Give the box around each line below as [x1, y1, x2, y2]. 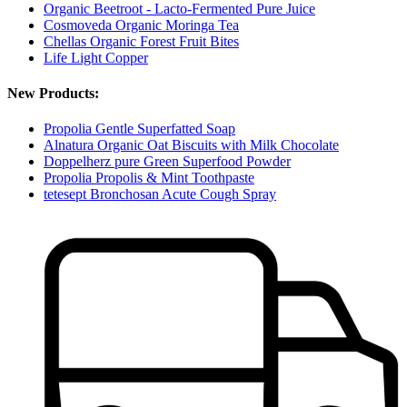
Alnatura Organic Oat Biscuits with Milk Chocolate [44, 137, 339, 154]
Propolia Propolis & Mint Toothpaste [44, 170, 254, 186]
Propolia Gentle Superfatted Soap [44, 121, 235, 137]
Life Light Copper [44, 49, 148, 65]
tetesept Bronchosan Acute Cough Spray [44, 186, 276, 203]
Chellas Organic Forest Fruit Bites [44, 33, 239, 49]
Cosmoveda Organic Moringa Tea [44, 16, 239, 33]
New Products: [7, 84, 99, 101]
